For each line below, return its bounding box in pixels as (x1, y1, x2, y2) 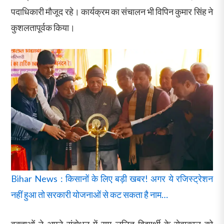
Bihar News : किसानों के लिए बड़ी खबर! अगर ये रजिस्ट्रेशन (11, 172, 213, 184)
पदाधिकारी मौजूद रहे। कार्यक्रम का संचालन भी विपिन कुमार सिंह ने (11, 5, 213, 17)
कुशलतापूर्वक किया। (11, 21, 75, 33)
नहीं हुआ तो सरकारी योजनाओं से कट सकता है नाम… (11, 188, 168, 200)
